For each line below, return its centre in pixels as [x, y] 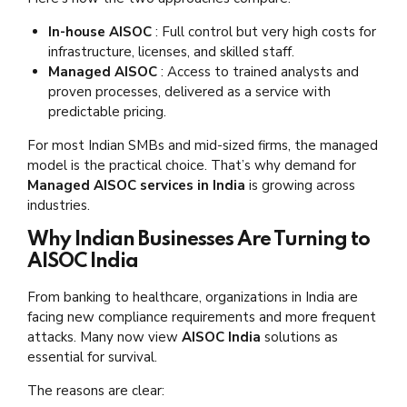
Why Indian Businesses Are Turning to [199, 239]
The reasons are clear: [96, 390]
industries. [59, 205]
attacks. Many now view [104, 337]
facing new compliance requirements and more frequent [202, 317]
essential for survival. [92, 357]
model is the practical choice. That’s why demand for [192, 165]
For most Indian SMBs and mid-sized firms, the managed [203, 145]
